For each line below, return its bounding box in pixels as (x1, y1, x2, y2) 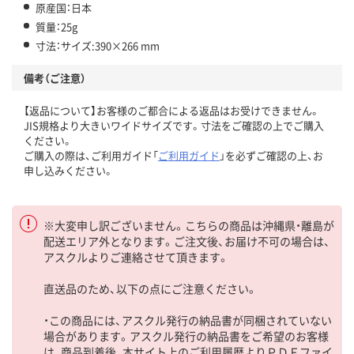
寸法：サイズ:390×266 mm (36, 38, 160, 54)
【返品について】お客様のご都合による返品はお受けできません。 (24, 103, 320, 119)
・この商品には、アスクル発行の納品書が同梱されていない (43, 312, 332, 329)
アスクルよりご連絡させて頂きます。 (43, 249, 229, 265)
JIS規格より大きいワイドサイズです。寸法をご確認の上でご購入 (24, 118, 324, 134)
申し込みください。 (24, 163, 114, 179)
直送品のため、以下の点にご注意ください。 (43, 281, 258, 297)
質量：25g (36, 19, 77, 35)
